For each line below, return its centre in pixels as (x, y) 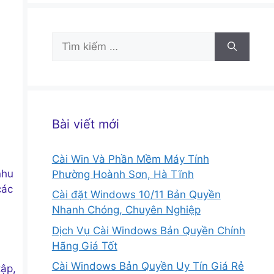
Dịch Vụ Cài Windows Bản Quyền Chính (148, 230)
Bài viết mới (85, 124)
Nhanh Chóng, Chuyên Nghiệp (126, 210)
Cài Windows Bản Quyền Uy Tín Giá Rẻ (148, 266)
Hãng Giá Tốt (84, 246)
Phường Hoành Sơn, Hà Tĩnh (123, 174)
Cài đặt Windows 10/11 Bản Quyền (136, 195)
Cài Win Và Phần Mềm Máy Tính (130, 159)
